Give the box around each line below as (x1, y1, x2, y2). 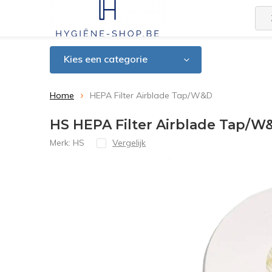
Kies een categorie (64, 53, 148, 65)
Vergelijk (112, 137, 146, 148)
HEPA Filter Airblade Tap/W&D (90, 90, 212, 101)
